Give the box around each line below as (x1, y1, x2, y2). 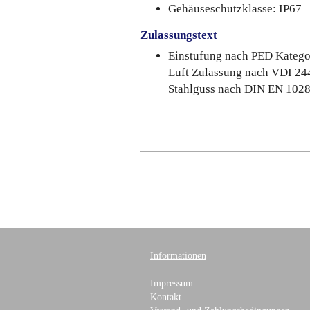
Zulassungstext (140, 28, 217, 42)
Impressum (150, 278, 193, 289)
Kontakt (150, 292, 181, 302)
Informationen (150, 250, 206, 261)
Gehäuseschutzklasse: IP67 (168, 2, 302, 15)
